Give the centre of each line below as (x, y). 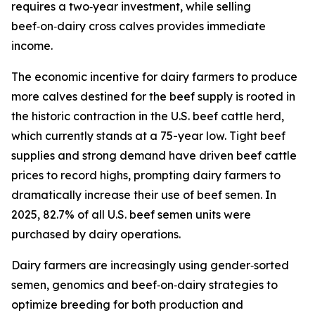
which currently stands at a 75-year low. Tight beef (148, 136)
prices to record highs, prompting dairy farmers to (146, 175)
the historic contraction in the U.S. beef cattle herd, (148, 116)
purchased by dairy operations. (96, 234)
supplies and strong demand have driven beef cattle (154, 155)
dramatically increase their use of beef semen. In (144, 195)
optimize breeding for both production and (127, 304)
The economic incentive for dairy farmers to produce (154, 77)
